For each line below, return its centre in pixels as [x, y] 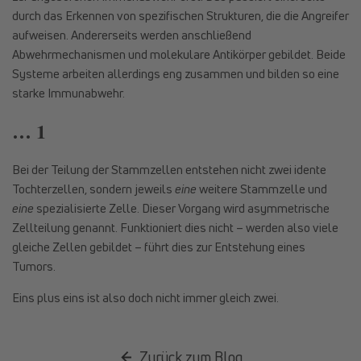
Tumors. [34, 266]
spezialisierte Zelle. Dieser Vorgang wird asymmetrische [182, 208]
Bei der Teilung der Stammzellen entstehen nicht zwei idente [169, 170]
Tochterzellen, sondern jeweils [93, 189]
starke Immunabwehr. [68, 92]
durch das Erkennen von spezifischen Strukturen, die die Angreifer [180, 15]
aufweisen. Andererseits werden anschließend [132, 34]
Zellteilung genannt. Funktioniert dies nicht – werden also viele [175, 228]
